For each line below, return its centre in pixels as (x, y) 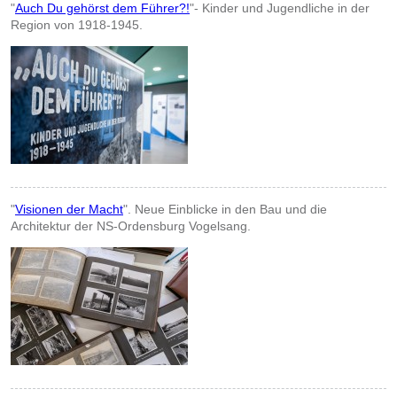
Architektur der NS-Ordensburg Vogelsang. (131, 226)
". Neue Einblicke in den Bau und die (225, 210)
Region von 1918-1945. (77, 25)
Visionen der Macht (69, 210)
